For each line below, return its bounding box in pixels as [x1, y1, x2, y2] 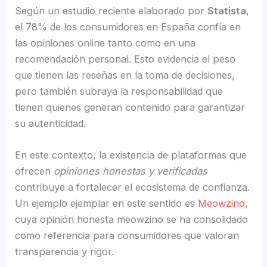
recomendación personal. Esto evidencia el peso [15, 52, 236, 65]
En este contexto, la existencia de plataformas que [15, 148, 247, 161]
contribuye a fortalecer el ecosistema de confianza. [15, 181, 250, 193]
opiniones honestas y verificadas [54, 164, 208, 177]
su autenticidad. [15, 117, 86, 129]
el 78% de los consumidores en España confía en [15, 20, 241, 33]
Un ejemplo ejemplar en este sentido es [15, 197, 198, 209]
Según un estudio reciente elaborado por [15, 4, 208, 17]
